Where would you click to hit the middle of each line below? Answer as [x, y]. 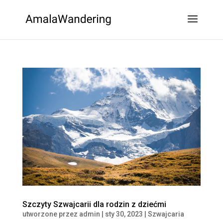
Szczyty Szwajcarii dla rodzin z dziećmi [95, 205]
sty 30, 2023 [124, 214]
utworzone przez [51, 214]
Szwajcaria [166, 214]
